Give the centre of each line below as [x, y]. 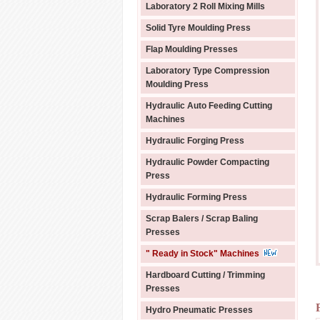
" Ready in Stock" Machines [202, 254]
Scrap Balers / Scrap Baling [202, 219]
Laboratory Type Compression [207, 71]
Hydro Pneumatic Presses [199, 310]
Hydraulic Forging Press [195, 141]
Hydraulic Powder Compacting [207, 162]
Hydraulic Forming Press [196, 197]
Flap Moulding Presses [192, 49]
